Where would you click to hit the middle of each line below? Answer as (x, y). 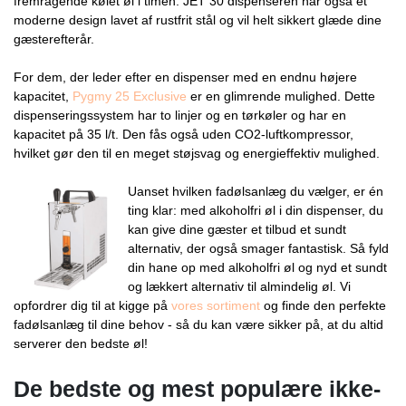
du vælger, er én (335, 191)
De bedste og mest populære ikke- (197, 388)
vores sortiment (216, 305)
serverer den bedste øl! (81, 343)
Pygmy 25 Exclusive (130, 96)
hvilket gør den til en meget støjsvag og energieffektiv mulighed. (197, 153)
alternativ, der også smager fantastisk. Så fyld (259, 248)
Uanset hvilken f (174, 191)
